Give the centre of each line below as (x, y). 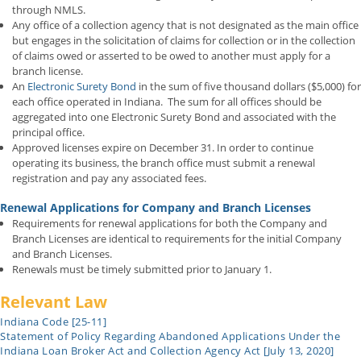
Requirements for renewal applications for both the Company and (170, 223)
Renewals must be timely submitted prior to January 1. (142, 269)
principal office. (48, 132)
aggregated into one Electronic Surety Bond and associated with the (174, 116)
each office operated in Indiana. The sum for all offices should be (167, 101)
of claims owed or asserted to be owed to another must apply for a (171, 55)
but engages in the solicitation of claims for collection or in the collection (184, 40)
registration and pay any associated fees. (109, 178)
